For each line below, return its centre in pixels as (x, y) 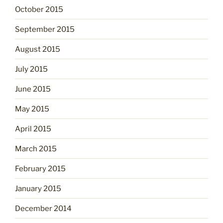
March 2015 (36, 149)
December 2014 (43, 208)
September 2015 (45, 29)
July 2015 (31, 69)
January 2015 (38, 188)
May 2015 (32, 109)
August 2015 (38, 49)
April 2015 (33, 129)
